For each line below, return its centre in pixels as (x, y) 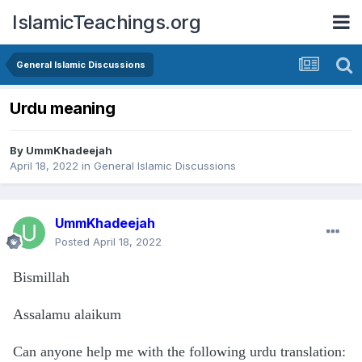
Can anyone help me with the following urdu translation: (179, 352)
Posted (74, 242)
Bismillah (41, 278)
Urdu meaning (63, 109)
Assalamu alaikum (67, 315)
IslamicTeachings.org (106, 22)
